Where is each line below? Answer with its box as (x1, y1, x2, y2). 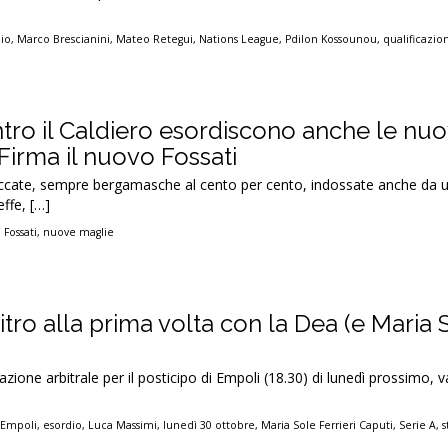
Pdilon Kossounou (285, 31, 378, 46)
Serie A (399, 417, 437, 432)
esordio (43, 417, 83, 432)
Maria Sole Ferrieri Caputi (261, 417, 394, 432)
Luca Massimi (88, 417, 158, 432)
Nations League (199, 31, 280, 46)
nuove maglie (43, 224, 115, 239)
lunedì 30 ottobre (163, 417, 256, 432)
